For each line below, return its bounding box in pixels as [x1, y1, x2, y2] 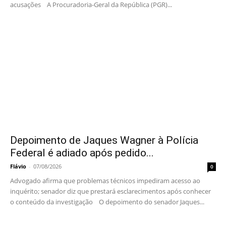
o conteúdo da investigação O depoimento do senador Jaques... [10, 197, 204, 207]
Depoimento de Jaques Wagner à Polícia [10, 134, 198, 147]
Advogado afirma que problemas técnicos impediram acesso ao [10, 176, 200, 186]
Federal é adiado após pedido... [10, 147, 154, 159]
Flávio [10, 162, 26, 171]
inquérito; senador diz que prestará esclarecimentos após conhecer [10, 187, 211, 196]
